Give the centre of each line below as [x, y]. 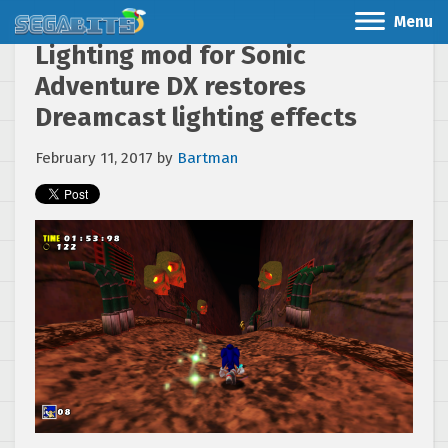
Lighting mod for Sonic [170, 55]
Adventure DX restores [170, 86]
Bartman [207, 158]
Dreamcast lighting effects [196, 117]
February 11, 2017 [94, 158]
